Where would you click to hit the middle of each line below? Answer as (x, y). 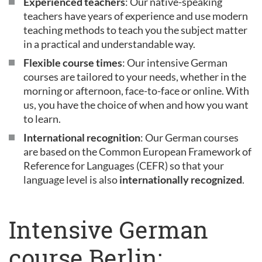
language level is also (71, 179)
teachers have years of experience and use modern (136, 15)
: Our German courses (189, 137)
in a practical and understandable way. (109, 44)
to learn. (42, 118)
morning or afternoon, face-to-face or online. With (136, 90)
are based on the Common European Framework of (137, 151)
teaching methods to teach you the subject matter (135, 30)
